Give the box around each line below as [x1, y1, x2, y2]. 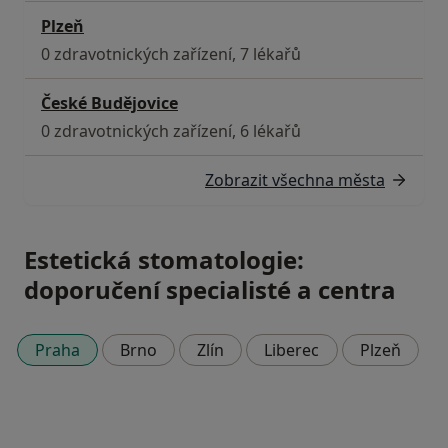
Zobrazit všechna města [205, 169, 385, 191]
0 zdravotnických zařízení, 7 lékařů [41, 43, 301, 65]
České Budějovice [41, 92, 178, 114]
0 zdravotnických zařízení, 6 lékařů [41, 120, 301, 142]
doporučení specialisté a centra [24, 273, 396, 306]
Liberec [264, 339, 320, 362]
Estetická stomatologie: [24, 243, 304, 276]
